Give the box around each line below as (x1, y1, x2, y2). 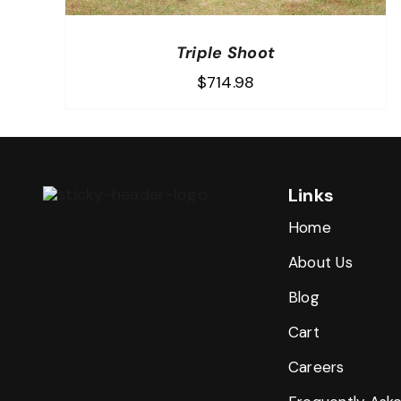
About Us (287, 252, 353, 273)
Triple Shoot (175, 42, 276, 64)
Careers (287, 357, 345, 378)
